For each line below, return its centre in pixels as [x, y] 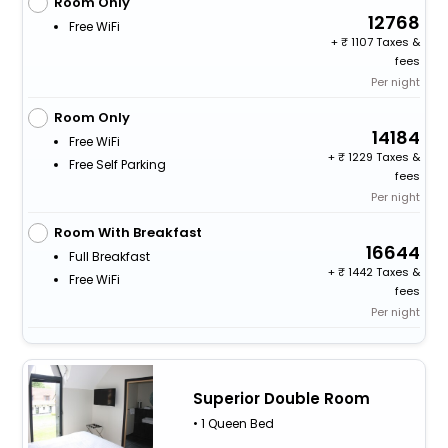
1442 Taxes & [383, 271]
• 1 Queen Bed [233, 423]
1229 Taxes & [383, 156]
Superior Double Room [281, 398]
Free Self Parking [117, 164]
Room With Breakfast [127, 232]
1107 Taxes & [384, 41]
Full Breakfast [109, 256]
